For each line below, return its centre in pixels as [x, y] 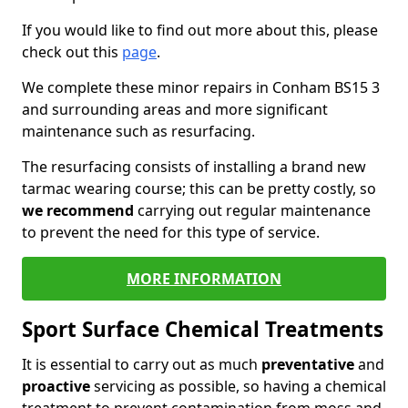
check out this [72, 52]
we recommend [78, 210]
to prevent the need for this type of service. [173, 232]
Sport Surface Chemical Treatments [203, 329]
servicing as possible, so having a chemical [238, 386]
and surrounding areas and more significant [175, 109]
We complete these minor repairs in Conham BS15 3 [201, 87]
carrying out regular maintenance [252, 210]
